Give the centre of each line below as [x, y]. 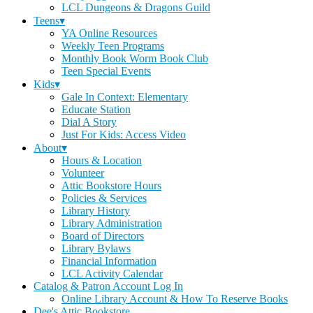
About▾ [50, 148]
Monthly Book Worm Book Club [135, 58]
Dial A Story [89, 122]
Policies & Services [104, 198]
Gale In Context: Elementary [125, 97]
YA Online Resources [109, 33]
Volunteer [83, 173]
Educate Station [96, 109]
